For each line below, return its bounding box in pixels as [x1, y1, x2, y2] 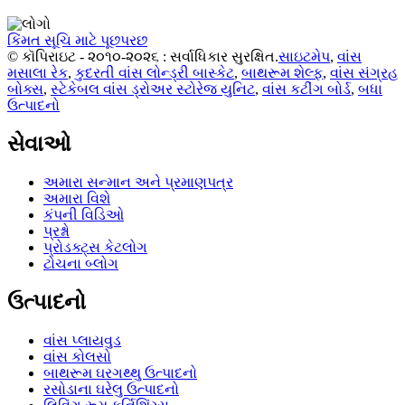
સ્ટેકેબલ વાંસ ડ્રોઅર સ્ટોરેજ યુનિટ [51, 81, 255, 98]
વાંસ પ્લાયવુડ [43, 332, 121, 348]
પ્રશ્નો [43, 222, 70, 239]
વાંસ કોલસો [43, 348, 111, 364]
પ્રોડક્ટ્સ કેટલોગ [43, 239, 147, 255]
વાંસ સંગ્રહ [330, 65, 398, 81]
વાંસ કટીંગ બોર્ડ [262, 81, 351, 98]
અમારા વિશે [43, 190, 110, 206]
